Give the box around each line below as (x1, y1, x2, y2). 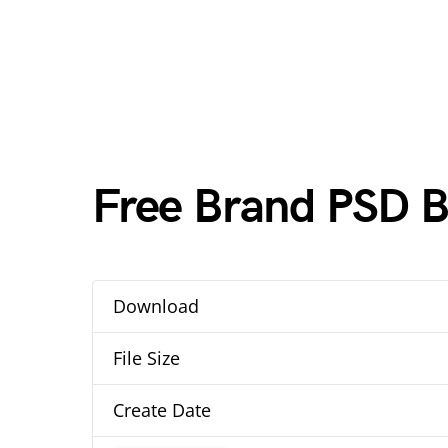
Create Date (113, 398, 211, 422)
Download (113, 294, 199, 318)
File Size (113, 346, 180, 370)
